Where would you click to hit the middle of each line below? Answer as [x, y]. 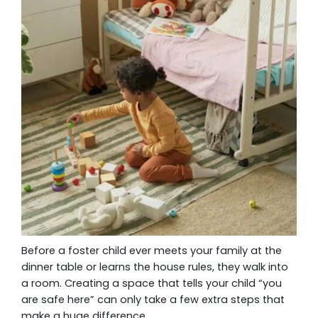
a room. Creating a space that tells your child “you [152, 283]
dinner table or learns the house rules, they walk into [155, 267]
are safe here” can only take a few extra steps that [153, 300]
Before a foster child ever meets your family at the [152, 251]
